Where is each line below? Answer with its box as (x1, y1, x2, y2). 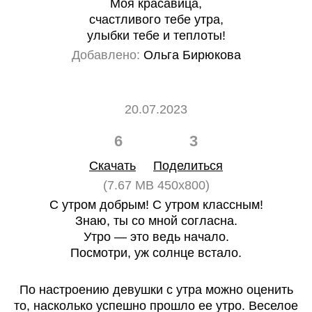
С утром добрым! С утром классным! (49, 198, 263, 212)
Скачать (89, 159, 136, 173)
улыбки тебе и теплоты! (86, 29, 226, 42)
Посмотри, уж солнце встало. (70, 246, 242, 260)
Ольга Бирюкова (139, 48, 241, 62)
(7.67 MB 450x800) (102, 178, 210, 192)
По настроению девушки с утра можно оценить (19, 283, 293, 297)
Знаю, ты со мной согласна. (75, 214, 237, 228)
